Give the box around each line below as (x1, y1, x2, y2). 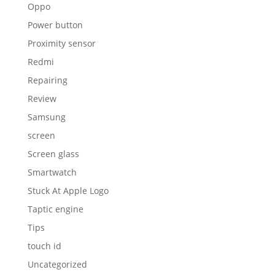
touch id (27, 240, 61, 252)
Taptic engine (27, 203, 83, 215)
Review (27, 93, 56, 105)
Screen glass (27, 148, 79, 160)
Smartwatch (27, 166, 77, 179)
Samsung (27, 111, 66, 123)
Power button (27, 19, 83, 31)
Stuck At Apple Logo (27, 185, 109, 197)
